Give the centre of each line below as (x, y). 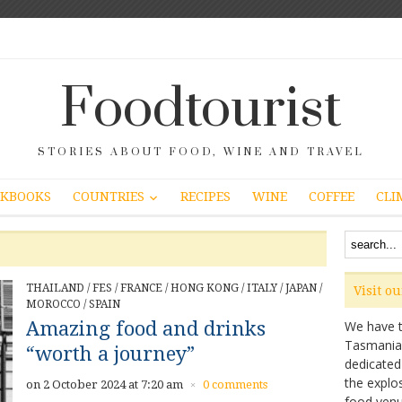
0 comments (235, 384)
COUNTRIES (109, 197)
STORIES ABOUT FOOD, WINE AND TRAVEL (201, 153)
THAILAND (55, 288)
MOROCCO (53, 304)
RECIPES (205, 197)
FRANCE (141, 288)
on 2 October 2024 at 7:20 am (105, 384)
